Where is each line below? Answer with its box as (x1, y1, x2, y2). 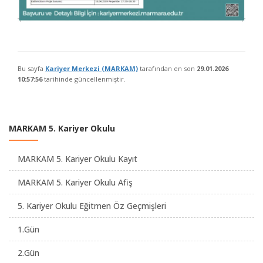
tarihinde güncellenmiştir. (42, 75, 126, 84)
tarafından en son (138, 64, 197, 73)
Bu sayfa (18, 64, 45, 73)
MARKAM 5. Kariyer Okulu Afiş (18, 177, 133, 188)
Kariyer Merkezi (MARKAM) (45, 64, 138, 73)
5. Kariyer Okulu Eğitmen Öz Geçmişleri (18, 200, 166, 212)
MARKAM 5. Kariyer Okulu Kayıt (18, 153, 137, 165)
